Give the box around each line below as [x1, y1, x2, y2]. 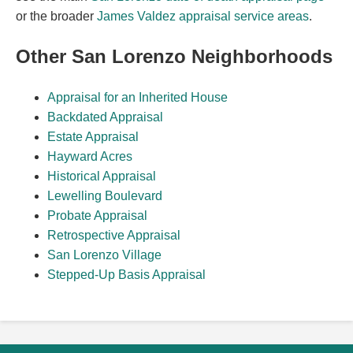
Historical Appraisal [47, 169, 156, 183]
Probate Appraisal [47, 208, 147, 222]
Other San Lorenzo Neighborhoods [16, 45, 333, 67]
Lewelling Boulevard [47, 188, 162, 203]
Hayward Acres [47, 149, 132, 163]
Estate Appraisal [47, 129, 139, 143]
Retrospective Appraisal [47, 228, 180, 242]
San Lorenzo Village [47, 247, 162, 262]
